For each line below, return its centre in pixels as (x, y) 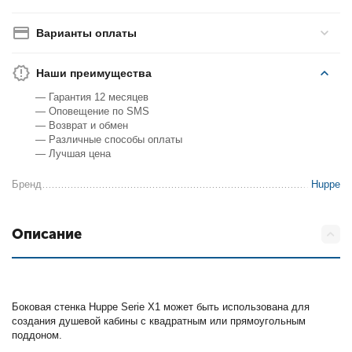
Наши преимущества (94, 73)
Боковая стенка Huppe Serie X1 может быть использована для (161, 307)
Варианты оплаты (87, 33)
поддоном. (37, 335)
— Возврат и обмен (82, 125)
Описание (47, 234)
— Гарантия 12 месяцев (92, 97)
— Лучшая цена (73, 154)
